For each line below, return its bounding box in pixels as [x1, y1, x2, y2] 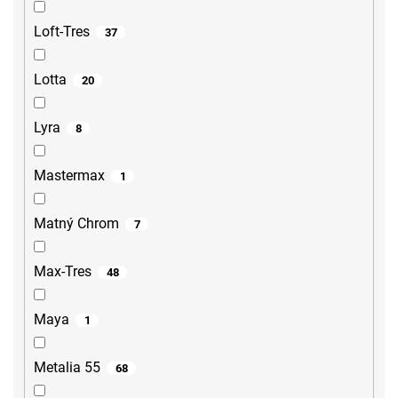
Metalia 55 [34, 359, 100, 377]
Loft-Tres [34, 23, 90, 41]
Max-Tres [34, 263, 92, 281]
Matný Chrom [34, 215, 119, 233]
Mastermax [34, 167, 105, 185]
